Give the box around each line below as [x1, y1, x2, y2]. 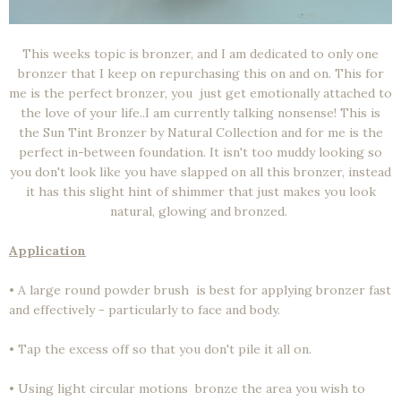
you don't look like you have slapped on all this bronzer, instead [10, 163, 391, 180]
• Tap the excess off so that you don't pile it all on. [9, 340, 311, 357]
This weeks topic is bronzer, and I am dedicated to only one [22, 45, 379, 62]
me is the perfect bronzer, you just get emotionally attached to [9, 84, 392, 101]
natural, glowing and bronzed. [110, 202, 291, 219]
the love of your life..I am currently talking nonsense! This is [21, 104, 380, 121]
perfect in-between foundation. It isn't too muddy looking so [19, 143, 382, 160]
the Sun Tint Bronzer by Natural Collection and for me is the [18, 124, 383, 141]
